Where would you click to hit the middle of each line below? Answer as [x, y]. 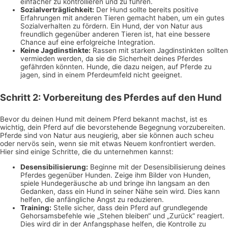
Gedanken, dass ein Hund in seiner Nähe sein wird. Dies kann [120, 191]
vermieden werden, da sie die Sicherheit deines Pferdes [111, 59]
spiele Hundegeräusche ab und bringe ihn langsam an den [115, 183]
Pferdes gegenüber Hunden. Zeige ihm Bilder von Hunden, [116, 175]
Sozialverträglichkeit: [57, 10]
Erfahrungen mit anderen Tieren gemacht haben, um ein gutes [122, 18]
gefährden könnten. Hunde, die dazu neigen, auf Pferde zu [116, 67]
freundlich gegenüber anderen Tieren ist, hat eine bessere [115, 34]
